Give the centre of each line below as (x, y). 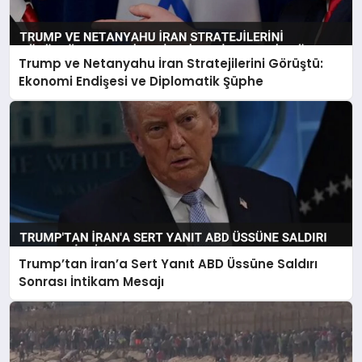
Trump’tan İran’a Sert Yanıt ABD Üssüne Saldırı (168, 264)
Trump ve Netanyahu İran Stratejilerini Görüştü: (171, 63)
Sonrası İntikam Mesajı (92, 282)
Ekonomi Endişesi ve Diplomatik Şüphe (141, 81)
